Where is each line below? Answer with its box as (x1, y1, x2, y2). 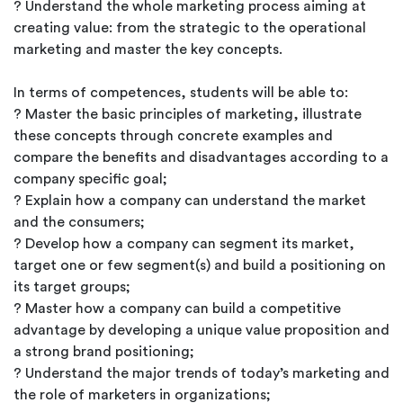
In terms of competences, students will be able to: (13, 85, 348, 100)
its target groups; (13, 280, 130, 294)
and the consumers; (13, 215, 148, 229)
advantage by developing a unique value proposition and (13, 323, 390, 337)
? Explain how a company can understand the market (13, 193, 366, 208)
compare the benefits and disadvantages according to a (13, 150, 389, 165)
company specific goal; (13, 172, 167, 186)
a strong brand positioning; (13, 345, 194, 359)
